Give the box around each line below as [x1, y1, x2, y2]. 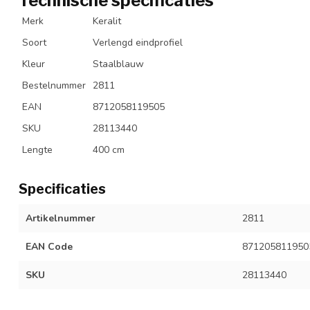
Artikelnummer [26, 211, 95, 225]
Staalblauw [93, 57, 144, 71]
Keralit [93, 14, 121, 28]
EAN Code [26, 239, 73, 253]
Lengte [22, 143, 53, 156]
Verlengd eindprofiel [93, 35, 183, 49]
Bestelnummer [22, 78, 86, 92]
